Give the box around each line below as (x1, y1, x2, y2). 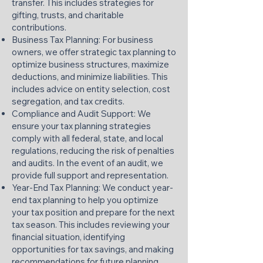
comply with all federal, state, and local (12, 133, 163, 144)
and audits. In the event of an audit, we (12, 157, 163, 168)
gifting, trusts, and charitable (12, 9, 124, 21)
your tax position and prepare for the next (12, 207, 175, 218)
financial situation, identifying (12, 231, 125, 242)
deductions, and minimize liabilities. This (12, 71, 168, 82)
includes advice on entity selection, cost (12, 83, 170, 95)
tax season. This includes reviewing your (12, 219, 170, 230)
